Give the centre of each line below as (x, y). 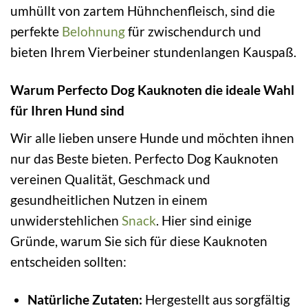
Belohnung (93, 32)
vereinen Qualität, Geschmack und (110, 179)
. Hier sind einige (204, 220)
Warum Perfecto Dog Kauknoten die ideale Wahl (152, 89)
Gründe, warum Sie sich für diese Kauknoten (139, 241)
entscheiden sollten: (68, 261)
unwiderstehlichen (66, 220)
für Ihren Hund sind (67, 110)
